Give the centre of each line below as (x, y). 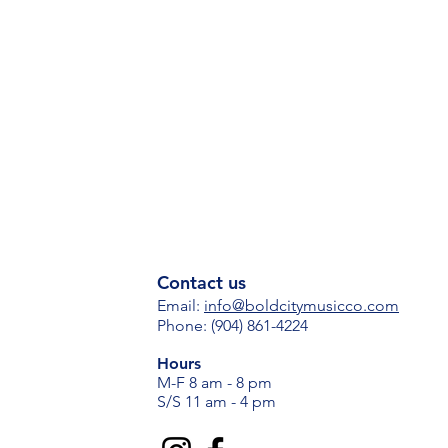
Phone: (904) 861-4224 (232, 325)
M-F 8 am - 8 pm (216, 382)
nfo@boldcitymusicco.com (303, 305)
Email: (180, 305)
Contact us (201, 282)
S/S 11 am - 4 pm (216, 401)
